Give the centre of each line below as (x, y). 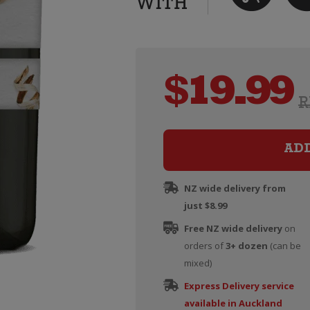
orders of (204, 246)
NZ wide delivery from (235, 188)
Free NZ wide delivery (233, 228)
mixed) (198, 263)
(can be (284, 246)
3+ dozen (246, 246)
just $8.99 (205, 206)
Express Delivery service (239, 286)
